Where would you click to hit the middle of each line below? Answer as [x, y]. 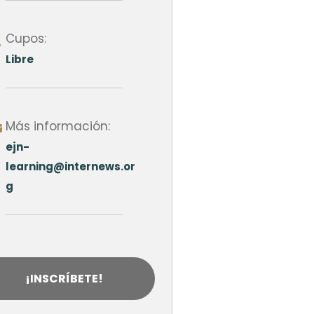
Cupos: [26, 38]
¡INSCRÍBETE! [64, 278]
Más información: [57, 126]
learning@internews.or [70, 166]
